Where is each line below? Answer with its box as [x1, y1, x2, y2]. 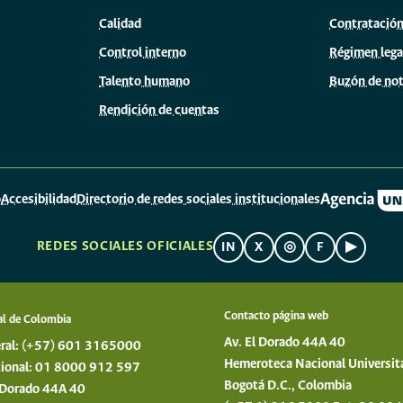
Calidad [99, 16, 141, 31]
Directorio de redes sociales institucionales [76, 193, 321, 208]
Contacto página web [224, 309, 328, 323]
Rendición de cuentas [99, 103, 219, 118]
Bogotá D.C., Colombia [224, 379, 352, 393]
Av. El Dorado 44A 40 [224, 336, 345, 350]
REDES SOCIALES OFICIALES [36, 239, 214, 255]
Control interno [99, 45, 186, 60]
